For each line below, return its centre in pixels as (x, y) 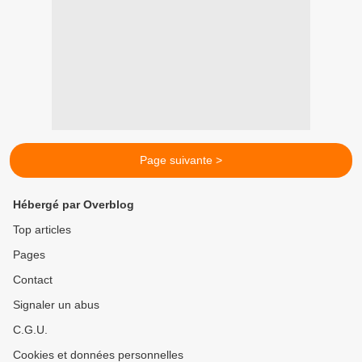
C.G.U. (30, 330)
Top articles (42, 229)
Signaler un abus (56, 305)
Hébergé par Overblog (74, 204)
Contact (33, 280)
